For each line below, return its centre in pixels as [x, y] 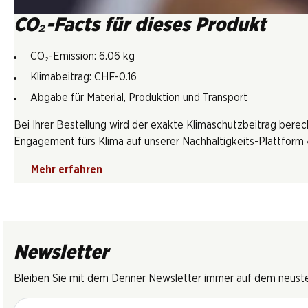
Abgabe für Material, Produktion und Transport [139, 98]
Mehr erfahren [67, 170]
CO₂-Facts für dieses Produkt [140, 26]
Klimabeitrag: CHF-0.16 [84, 77]
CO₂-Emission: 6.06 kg [82, 57]
